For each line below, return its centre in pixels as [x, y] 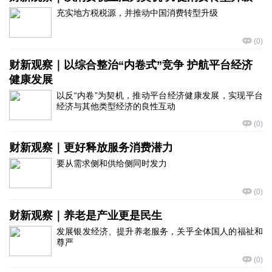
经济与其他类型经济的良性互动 [116, 106]
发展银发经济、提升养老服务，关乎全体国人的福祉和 [160, 231]
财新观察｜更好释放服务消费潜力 [91, 148]
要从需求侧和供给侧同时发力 [112, 163]
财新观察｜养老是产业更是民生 [86, 216]
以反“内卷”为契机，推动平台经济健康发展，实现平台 [160, 95]
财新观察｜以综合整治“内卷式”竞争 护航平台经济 [131, 65]
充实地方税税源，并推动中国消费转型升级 [137, 13]
